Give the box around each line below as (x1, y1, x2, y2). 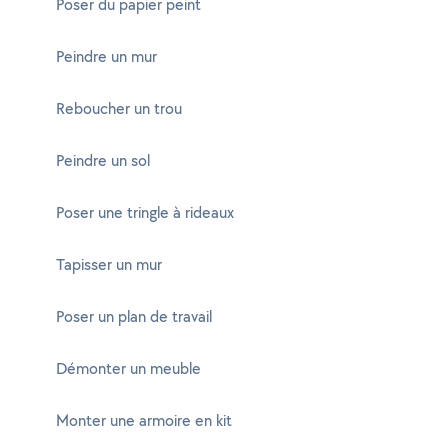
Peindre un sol (56, 150, 150, 171)
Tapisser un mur (56, 254, 162, 275)
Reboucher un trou (56, 98, 182, 119)
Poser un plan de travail (56, 306, 212, 327)
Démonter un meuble (56, 358, 201, 379)
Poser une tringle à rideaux (56, 202, 234, 223)
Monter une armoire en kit (56, 410, 232, 431)
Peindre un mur (56, 46, 157, 67)
